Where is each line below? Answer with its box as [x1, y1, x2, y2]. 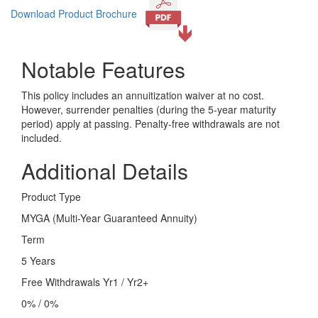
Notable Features [21, 54, 185, 85]
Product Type [21, 190, 81, 204]
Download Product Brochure [11, 6, 137, 21]
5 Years [21, 253, 55, 268]
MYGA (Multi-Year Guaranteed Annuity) [21, 211, 197, 226]
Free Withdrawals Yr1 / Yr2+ [21, 275, 148, 290]
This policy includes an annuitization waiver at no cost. [21, 88, 264, 103]
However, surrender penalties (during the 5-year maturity [21, 102, 276, 117]
